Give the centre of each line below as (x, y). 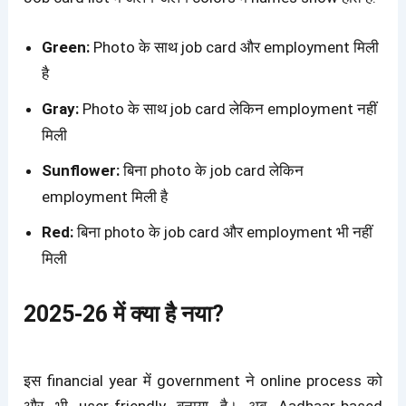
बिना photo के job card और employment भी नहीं (223, 232)
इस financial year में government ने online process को (203, 380)
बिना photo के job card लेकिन (212, 170)
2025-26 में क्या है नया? (124, 314)
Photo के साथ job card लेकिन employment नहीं (228, 108)
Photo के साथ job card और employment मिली (235, 47)
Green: (66, 47)
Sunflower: (81, 170)
